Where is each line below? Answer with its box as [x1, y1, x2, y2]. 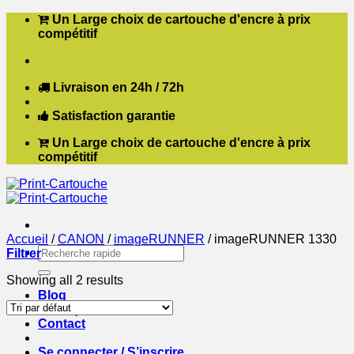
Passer [6, 12, 45, 25]
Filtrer [6, 247, 41, 260]
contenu [6, 40, 51, 54]
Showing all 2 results [6, 273, 123, 287]
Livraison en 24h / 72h [53, 81, 184, 94]
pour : [37, 258, 69, 272]
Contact [38, 317, 85, 330]
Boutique [38, 303, 93, 316]
